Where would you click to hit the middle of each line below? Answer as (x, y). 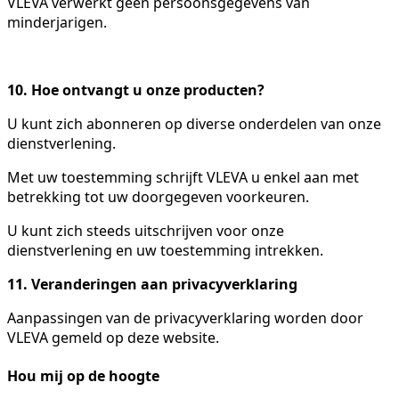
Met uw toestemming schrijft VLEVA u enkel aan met (183, 177)
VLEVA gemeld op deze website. (113, 337)
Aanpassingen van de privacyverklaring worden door (185, 318)
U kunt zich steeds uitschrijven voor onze (146, 230)
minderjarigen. (57, 22)
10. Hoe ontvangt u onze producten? (136, 90)
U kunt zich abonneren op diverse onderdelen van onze (194, 123)
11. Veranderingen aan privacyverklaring (152, 284)
